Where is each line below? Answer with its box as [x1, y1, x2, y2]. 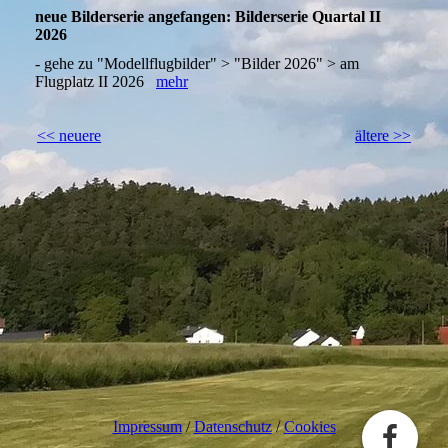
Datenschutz [193, 418, 272, 436]
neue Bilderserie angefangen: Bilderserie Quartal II [35, 8, 381, 26]
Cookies [283, 418, 336, 436]
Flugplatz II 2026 [35, 73, 156, 91]
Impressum [112, 418, 182, 436]
